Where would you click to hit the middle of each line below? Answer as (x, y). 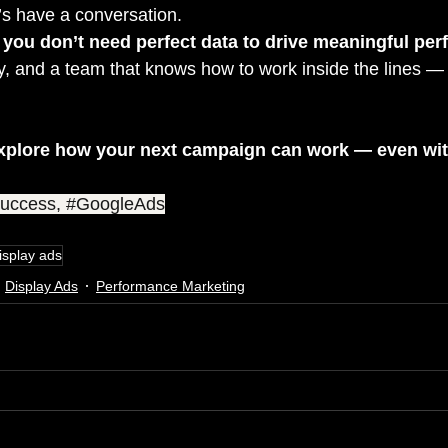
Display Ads (41, 286)
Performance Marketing (170, 286)
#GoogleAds (115, 204)
